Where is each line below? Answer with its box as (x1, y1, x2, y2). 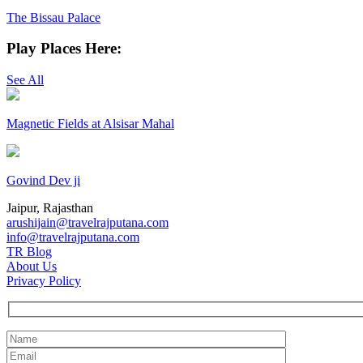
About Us (6, 259, 57, 274)
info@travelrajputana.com (6, 230, 139, 245)
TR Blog (6, 245, 52, 259)
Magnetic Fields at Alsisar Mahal (6, 117, 174, 131)
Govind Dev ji (6, 173, 80, 188)
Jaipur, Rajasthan (6, 201, 93, 216)
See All (6, 73, 44, 88)
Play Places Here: (6, 40, 122, 58)
